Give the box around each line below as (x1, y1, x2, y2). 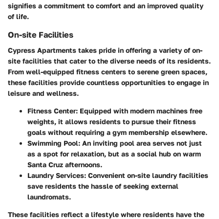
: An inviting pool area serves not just (78, 139, 202, 148)
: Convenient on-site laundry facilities (84, 171, 208, 180)
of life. (8, 12, 29, 21)
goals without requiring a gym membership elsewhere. (27, 128, 207, 137)
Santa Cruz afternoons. (27, 160, 102, 169)
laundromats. (27, 193, 71, 201)
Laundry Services (27, 171, 84, 180)
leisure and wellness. (8, 89, 79, 98)
